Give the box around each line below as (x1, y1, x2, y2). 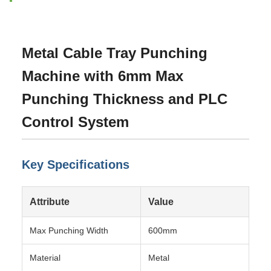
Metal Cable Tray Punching (22, 45, 207, 61)
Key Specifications (22, 158, 129, 171)
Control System (22, 114, 129, 130)
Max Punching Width (30, 226, 108, 235)
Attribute (30, 196, 70, 207)
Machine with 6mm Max (22, 68, 183, 84)
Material (30, 253, 60, 263)
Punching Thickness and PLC (22, 91, 227, 107)
